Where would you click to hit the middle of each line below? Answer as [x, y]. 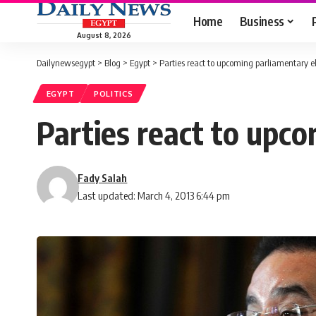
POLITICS [113, 94]
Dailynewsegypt [66, 63]
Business [262, 21]
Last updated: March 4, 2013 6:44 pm [154, 196]
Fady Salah [103, 178]
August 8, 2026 [104, 35]
